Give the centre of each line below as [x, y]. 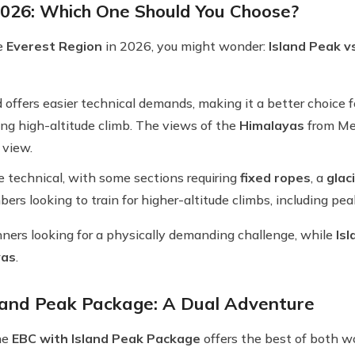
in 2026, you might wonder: [185, 46]
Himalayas [272, 125]
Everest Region [54, 46]
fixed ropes [275, 177]
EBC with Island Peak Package [106, 338]
